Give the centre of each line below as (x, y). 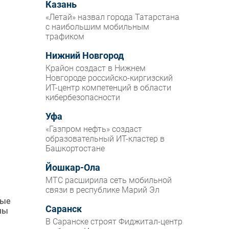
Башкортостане (75, 149)
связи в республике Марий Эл (103, 190)
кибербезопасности (83, 98)
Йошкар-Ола (73, 168)
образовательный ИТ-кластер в (105, 139)
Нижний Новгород (85, 56)
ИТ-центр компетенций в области (109, 88)
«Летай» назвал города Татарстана (113, 17)
